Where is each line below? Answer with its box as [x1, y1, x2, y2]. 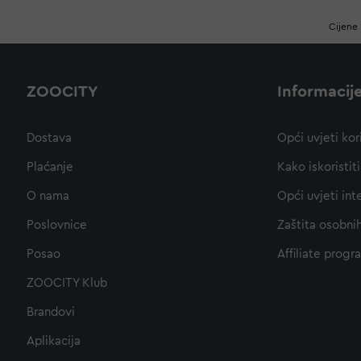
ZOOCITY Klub [27, 277, 107, 290]
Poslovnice [27, 219, 87, 232]
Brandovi [27, 306, 75, 319]
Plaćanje [27, 161, 73, 174]
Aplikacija [27, 335, 81, 348]
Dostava [27, 132, 72, 145]
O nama [27, 190, 69, 203]
